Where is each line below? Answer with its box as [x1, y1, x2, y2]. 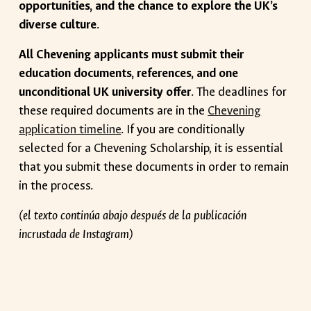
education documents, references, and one [19, 65, 239, 81]
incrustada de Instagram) [19, 226, 134, 242]
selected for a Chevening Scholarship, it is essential [19, 140, 284, 156]
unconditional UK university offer [19, 84, 192, 100]
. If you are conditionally [121, 121, 245, 137]
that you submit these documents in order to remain [19, 159, 289, 175]
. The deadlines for [191, 84, 287, 100]
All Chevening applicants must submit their [19, 47, 244, 62]
